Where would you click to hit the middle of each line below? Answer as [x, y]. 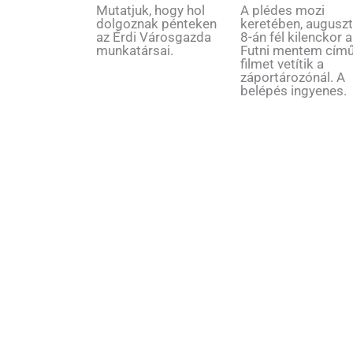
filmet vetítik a [282, 63]
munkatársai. [135, 50]
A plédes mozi [283, 10]
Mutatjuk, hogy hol [150, 10]
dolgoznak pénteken [156, 23]
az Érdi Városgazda [154, 37]
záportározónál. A [293, 77]
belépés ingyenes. [294, 90]
